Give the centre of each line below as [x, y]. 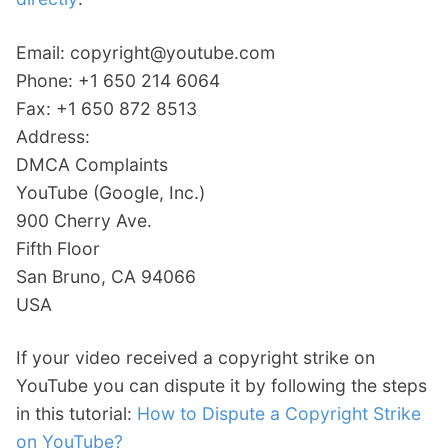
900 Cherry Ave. [84, 220]
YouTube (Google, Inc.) [110, 192]
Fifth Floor [58, 248]
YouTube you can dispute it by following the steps [221, 386]
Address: [53, 136]
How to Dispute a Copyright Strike [279, 414]
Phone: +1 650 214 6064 [118, 80]
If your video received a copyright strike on [195, 358]
